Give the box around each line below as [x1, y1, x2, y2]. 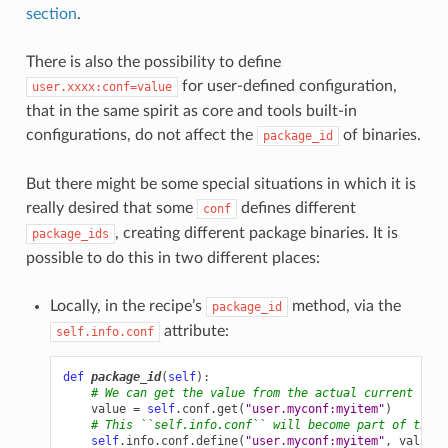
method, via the [287, 297, 401, 314]
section [25, 5, 77, 22]
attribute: [159, 322, 229, 339]
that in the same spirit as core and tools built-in [25, 102, 357, 119]
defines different [236, 199, 356, 216]
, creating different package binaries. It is [114, 224, 398, 241]
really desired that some [25, 199, 197, 216]
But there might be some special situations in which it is [25, 175, 416, 192]
